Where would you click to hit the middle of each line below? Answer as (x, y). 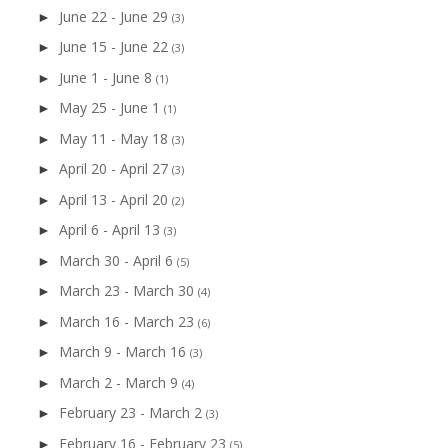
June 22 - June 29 (115, 16)
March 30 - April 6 (117, 260)
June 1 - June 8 (107, 77)
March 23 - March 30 (128, 291)
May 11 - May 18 (115, 138)
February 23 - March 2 (132, 413)
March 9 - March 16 (124, 352)
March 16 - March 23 (128, 321)
